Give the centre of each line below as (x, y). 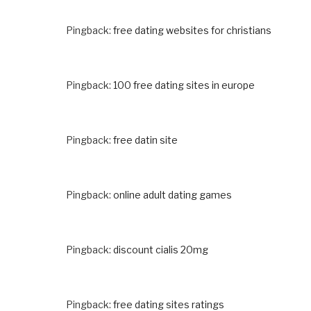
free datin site (145, 140)
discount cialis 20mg (161, 249)
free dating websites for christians (192, 30)
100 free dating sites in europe (184, 85)
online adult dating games (173, 194)
